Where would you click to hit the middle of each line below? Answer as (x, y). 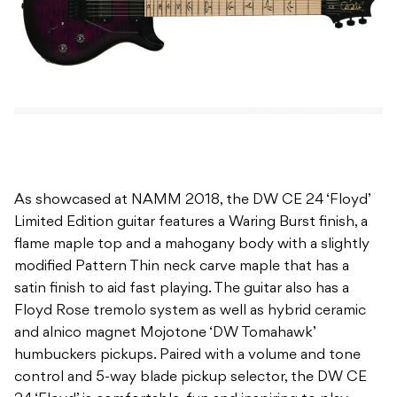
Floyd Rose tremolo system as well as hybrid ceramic (190, 311)
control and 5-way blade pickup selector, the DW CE (191, 378)
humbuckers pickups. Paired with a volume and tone (187, 356)
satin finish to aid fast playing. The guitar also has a (182, 289)
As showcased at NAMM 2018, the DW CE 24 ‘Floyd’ (192, 201)
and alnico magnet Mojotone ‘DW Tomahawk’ (165, 334)
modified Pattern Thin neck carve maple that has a (182, 267)
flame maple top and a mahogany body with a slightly (192, 245)
